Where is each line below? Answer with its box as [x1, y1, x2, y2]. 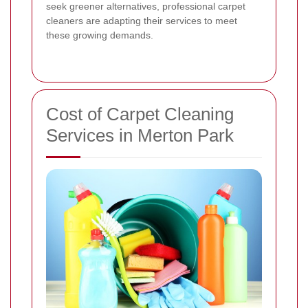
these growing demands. [46, 29, 153, 41]
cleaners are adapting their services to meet [46, 14, 237, 26]
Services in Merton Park [46, 124, 234, 146]
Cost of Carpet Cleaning [46, 103, 234, 124]
